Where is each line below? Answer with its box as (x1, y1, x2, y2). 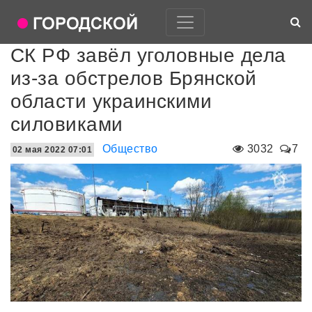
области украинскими (10, 91, 212, 112)
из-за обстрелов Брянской (10, 68, 257, 89)
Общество (102, 143, 158, 155)
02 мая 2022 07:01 (13, 145, 93, 155)
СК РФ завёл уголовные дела (10, 45, 286, 66)
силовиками (10, 114, 123, 135)
